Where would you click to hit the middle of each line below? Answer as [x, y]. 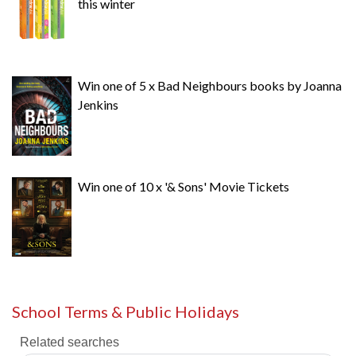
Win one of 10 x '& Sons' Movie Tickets [184, 186]
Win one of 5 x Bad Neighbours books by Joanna [210, 85]
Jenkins [98, 104]
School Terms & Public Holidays [126, 311]
